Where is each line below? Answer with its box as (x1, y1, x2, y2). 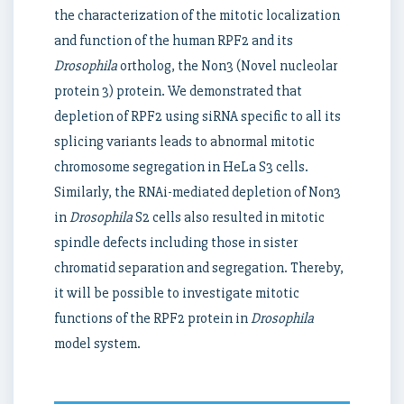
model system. (54, 335, 141, 353)
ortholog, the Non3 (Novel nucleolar (117, 57, 337, 75)
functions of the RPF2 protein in (54, 309, 251, 327)
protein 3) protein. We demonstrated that (54, 82, 302, 100)
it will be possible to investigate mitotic (54, 284, 299, 302)
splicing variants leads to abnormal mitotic (54, 133, 315, 151)
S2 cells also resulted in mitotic (135, 208, 325, 226)
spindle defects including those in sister (54, 234, 298, 252)
